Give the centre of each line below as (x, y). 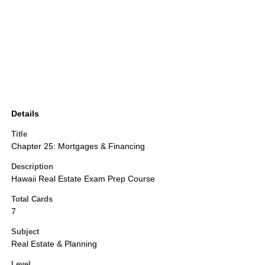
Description (32, 167)
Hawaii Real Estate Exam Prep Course (83, 179)
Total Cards (32, 199)
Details (25, 114)
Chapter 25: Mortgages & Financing (78, 146)
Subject (25, 232)
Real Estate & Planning (54, 244)
